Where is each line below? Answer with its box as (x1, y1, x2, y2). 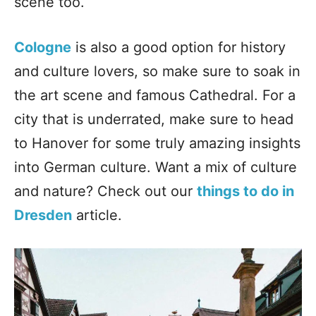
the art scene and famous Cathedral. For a (14, 86, 296, 104)
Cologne (14, 38, 71, 56)
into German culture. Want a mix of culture (14, 158, 297, 176)
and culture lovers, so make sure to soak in (14, 62, 300, 80)
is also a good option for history (71, 38, 286, 56)
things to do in (197, 182, 294, 200)
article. (72, 206, 122, 224)
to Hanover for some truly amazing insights (14, 134, 300, 152)
